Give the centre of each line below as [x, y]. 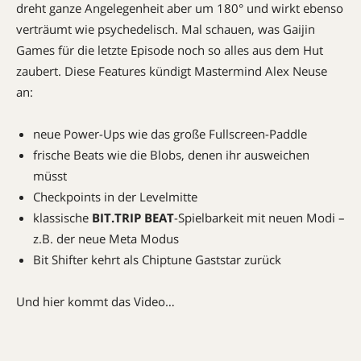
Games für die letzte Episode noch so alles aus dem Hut [170, 50]
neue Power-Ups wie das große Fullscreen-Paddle [170, 134]
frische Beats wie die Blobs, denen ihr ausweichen [171, 155]
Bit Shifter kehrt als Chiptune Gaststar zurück [157, 259]
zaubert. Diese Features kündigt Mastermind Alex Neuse [172, 71]
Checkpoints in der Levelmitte [115, 197]
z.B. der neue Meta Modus [106, 239]
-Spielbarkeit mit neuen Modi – [259, 218]
